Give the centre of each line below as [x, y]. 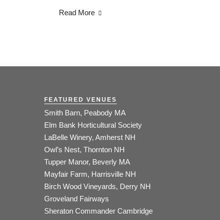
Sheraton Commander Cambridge [98, 211]
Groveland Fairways [77, 199]
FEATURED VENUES [81, 100]
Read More [77, 13]
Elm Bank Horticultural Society [93, 125]
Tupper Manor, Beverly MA [87, 162]
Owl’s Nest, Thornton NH [84, 150]
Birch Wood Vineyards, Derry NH [97, 187]
